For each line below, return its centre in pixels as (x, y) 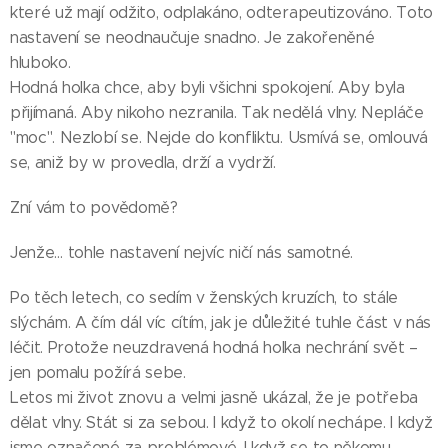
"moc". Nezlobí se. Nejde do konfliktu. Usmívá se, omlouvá (219, 137)
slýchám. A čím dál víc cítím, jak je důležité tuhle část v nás (221, 322)
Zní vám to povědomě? (94, 207)
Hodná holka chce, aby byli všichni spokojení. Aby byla (207, 87)
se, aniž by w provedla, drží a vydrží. (143, 162)
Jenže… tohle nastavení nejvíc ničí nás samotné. (181, 252)
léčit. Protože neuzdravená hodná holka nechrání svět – (214, 347)
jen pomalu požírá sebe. (98, 372)
